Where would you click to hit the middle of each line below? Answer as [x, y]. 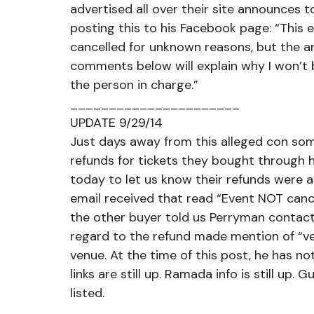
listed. [87, 293]
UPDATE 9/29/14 [116, 123]
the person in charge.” [134, 85]
